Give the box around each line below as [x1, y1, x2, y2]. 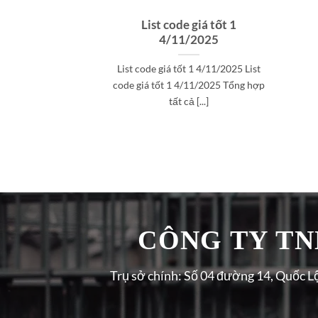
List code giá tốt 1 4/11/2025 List [116, 62, 261, 75]
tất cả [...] [168, 95, 209, 108]
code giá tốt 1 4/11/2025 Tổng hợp [112, 79, 265, 92]
